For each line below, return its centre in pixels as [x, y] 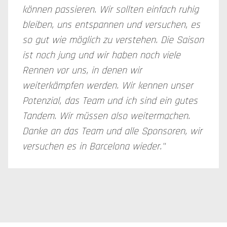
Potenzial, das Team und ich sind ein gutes [110, 101]
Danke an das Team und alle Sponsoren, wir [112, 131]
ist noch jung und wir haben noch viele [101, 55]
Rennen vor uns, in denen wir [82, 70]
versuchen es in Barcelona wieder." [93, 146]
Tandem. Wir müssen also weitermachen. [106, 116]
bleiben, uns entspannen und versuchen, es [111, 25]
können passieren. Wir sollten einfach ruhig [110, 10]
